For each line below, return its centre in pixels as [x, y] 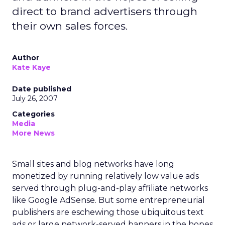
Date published [42, 89]
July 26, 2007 [35, 98]
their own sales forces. [70, 26]
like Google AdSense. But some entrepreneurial [108, 200]
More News [33, 133]
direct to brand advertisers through [105, 11]
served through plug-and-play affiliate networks [110, 188]
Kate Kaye [31, 67]
